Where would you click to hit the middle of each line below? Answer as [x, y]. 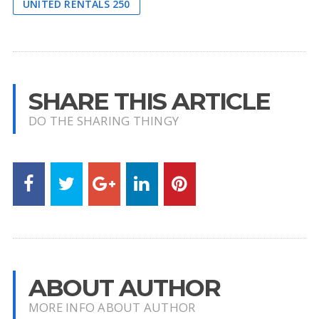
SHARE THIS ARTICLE [149, 101]
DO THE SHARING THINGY [104, 121]
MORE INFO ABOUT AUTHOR [112, 308]
